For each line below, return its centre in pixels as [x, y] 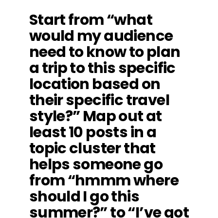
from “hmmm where [104, 180]
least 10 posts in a [93, 132]
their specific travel [99, 100]
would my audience [101, 36]
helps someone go [96, 164]
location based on [95, 84]
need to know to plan [105, 52]
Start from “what [91, 20]
